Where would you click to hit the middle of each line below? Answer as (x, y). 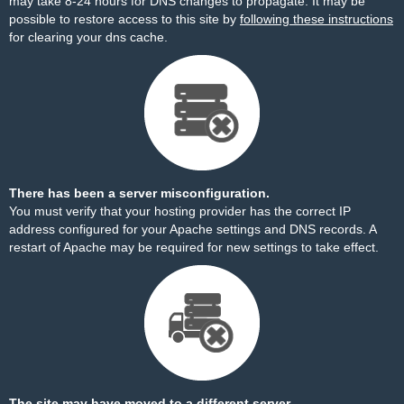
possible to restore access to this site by (124, 19)
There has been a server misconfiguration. (139, 193)
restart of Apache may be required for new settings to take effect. (194, 247)
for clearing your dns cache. (88, 37)
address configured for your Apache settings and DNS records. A (193, 229)
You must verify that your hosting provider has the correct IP (180, 211)
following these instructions (317, 19)
